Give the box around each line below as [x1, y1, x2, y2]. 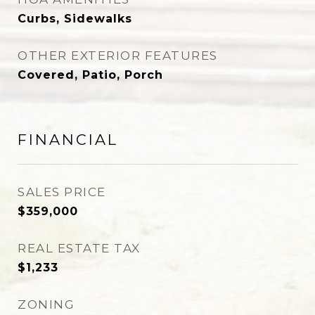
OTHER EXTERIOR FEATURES [18, 49, 218, 63]
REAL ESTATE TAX [18, 241, 141, 255]
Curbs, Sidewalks [18, 12, 132, 25]
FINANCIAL [18, 131, 118, 148]
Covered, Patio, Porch [18, 68, 163, 82]
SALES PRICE [18, 185, 106, 199]
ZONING [18, 297, 75, 311]
